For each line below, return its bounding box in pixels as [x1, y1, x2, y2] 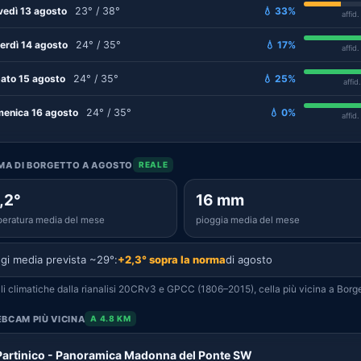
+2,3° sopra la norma [118, 253, 226, 266]
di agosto [226, 253, 272, 266]
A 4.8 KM [90, 313, 131, 323]
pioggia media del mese [196, 214, 300, 226]
